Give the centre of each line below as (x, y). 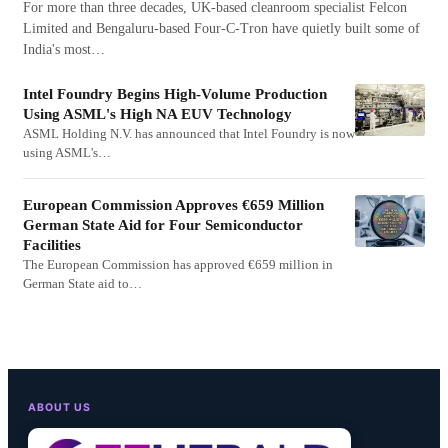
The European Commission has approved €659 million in (178, 265)
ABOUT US (60, 408)
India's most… (64, 49)
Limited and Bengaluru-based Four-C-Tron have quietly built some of (221, 28)
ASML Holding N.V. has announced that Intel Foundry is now (189, 134)
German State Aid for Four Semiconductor (163, 225)
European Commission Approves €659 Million (173, 205)
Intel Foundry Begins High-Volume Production (175, 94)
